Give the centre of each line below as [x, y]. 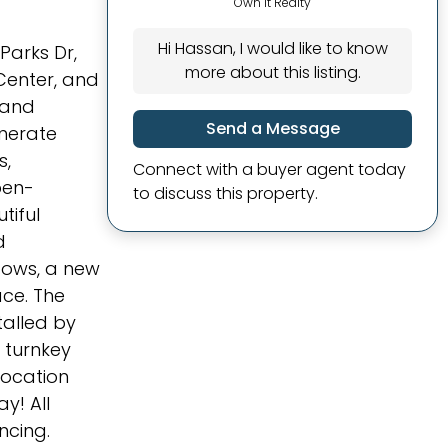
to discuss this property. [225, 193]
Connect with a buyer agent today [269, 169]
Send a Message [272, 128]
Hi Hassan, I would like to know [272, 48]
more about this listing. [272, 72]
